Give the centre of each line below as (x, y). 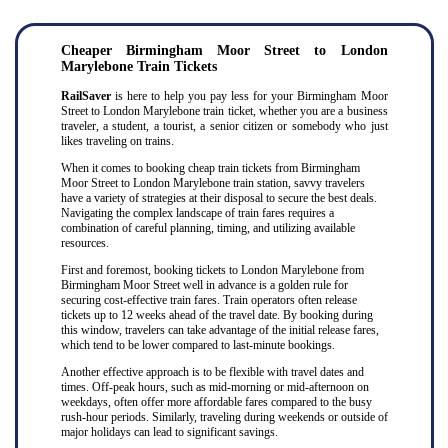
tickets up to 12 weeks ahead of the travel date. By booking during (216, 315)
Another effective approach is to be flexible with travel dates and (212, 372)
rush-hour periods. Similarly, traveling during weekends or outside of (224, 417)
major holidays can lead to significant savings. (169, 432)
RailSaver (87, 96)
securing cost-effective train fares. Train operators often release (208, 300)
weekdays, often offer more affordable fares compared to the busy (216, 402)
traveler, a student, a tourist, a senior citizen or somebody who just (224, 126)
